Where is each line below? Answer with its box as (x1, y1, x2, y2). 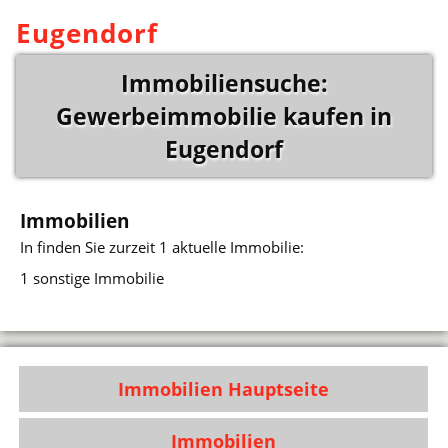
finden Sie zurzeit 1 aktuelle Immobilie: (37, 236, 305, 257)
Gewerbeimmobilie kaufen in (56, 100, 392, 132)
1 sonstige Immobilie (20, 268, 165, 289)
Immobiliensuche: (120, 67, 328, 99)
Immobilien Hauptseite (118, 377, 330, 402)
